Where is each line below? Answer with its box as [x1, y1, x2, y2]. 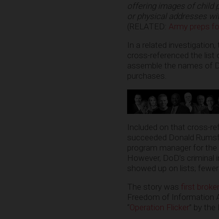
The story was [127, 181, 181, 192]
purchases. [127, 70, 167, 81]
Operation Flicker [130, 202, 189, 212]
